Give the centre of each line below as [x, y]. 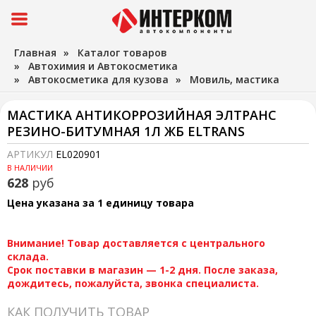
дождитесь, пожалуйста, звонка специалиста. [133, 283]
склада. [28, 256]
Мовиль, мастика [235, 79]
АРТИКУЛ [31, 154]
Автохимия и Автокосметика [103, 66]
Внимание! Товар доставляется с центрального [136, 243]
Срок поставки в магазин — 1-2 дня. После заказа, [142, 270]
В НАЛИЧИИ [30, 168]
